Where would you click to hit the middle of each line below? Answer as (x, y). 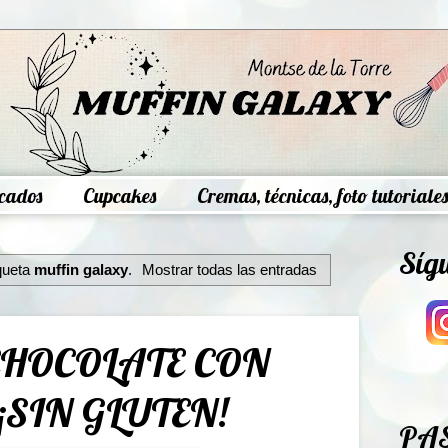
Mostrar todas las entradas (230, 269)
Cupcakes (119, 195)
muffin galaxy (80, 269)
